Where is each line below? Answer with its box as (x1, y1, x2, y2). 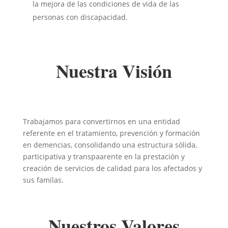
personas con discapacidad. (32, 12, 128, 22)
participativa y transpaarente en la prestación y (22, 152, 185, 161)
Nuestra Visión (55, 58, 172, 84)
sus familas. (22, 175, 64, 185)
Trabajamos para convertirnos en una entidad (22, 117, 180, 126)
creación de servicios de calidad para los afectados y (22, 163, 202, 173)
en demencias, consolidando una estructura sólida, (22, 140, 197, 150)
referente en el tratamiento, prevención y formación (22, 128, 200, 138)
